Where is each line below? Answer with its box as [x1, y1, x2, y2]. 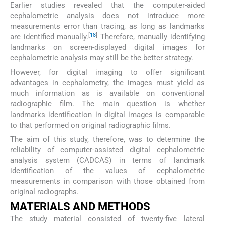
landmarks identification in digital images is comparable [10, 109, 205, 119]
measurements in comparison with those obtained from [10, 176, 205, 186]
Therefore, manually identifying [97, 32, 205, 42]
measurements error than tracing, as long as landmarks [10, 22, 205, 31]
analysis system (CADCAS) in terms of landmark [10, 155, 205, 165]
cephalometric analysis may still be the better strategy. [10, 53, 193, 63]
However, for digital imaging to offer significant [10, 67, 205, 77]
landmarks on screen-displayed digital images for [10, 43, 205, 52]
